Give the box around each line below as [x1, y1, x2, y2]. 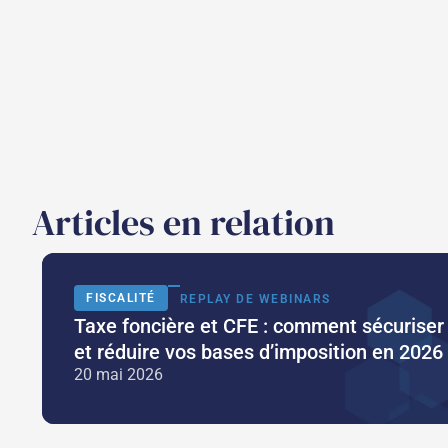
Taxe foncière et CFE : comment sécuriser [74, 314, 444, 339]
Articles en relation [32, 198, 335, 248]
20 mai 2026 [74, 365, 163, 385]
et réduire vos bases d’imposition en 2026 [74, 340, 443, 365]
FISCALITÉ [86, 291, 156, 306]
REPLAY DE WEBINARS [179, 292, 331, 307]
